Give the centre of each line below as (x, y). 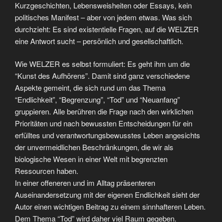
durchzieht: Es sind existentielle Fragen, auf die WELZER (107, 29)
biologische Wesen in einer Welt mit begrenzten (91, 159)
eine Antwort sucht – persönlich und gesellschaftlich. (99, 41)
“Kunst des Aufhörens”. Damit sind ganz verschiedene (102, 76)
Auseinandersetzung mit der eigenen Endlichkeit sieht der (107, 195)
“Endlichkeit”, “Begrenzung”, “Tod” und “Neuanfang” (97, 100)
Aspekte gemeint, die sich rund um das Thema (90, 88)
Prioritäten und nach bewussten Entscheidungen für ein (104, 123)
